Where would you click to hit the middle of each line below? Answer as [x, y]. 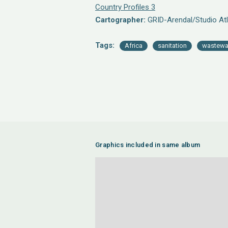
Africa [134, 46]
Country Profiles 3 [125, 7]
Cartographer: [120, 20]
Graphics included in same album [148, 145]
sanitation [172, 46]
